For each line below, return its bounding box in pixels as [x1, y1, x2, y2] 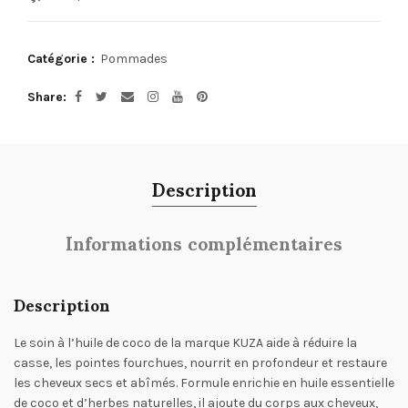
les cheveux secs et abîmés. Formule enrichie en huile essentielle [14, 375, 394, 391]
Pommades [100, 51, 168, 66]
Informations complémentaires [66, 216, 342, 269]
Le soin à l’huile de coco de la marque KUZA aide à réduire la [14, 335, 357, 351]
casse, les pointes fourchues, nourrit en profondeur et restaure [14, 355, 387, 371]
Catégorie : [27, 51, 98, 66]
